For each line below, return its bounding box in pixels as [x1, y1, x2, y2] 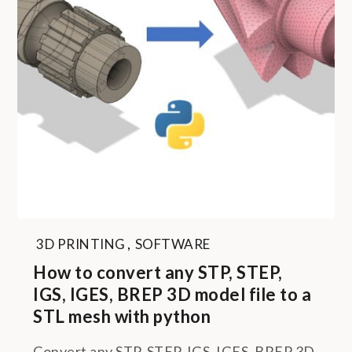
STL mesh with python [33, 306, 211, 327]
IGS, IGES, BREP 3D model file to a [33, 284, 312, 305]
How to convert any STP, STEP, [33, 262, 283, 283]
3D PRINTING [36, 236, 126, 252]
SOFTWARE [134, 236, 211, 252]
